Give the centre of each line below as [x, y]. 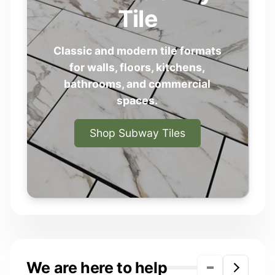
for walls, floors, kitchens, [137, 68]
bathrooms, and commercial [137, 84]
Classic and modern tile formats [137, 51]
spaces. [137, 101]
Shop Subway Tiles [137, 133]
